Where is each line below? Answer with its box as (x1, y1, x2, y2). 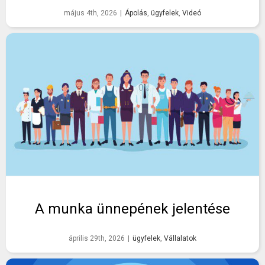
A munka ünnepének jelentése (35, 201, 230, 218)
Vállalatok (164, 234, 196, 243)
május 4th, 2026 (64, 9, 117, 18)
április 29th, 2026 (69, 234, 125, 243)
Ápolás (125, 9, 147, 18)
